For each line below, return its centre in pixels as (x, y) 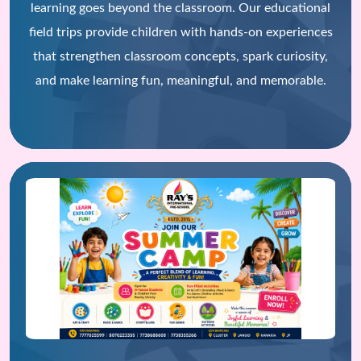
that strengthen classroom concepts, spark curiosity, (180, 56)
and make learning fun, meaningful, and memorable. (180, 81)
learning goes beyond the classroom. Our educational (180, 8)
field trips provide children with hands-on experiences (180, 32)
